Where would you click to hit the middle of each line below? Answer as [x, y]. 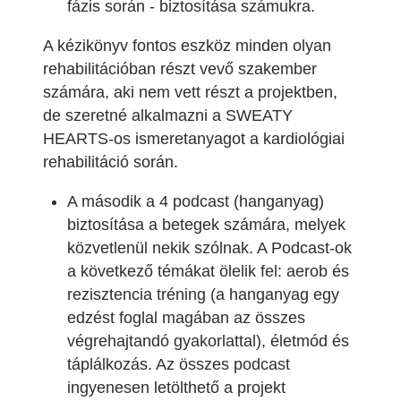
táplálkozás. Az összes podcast [179, 364]
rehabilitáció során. [111, 162]
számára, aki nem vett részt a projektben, [190, 92]
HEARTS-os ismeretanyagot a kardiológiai [194, 139]
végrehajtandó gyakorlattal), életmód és [208, 341]
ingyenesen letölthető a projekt [176, 388]
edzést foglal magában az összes [186, 318]
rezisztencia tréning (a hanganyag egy [203, 294]
